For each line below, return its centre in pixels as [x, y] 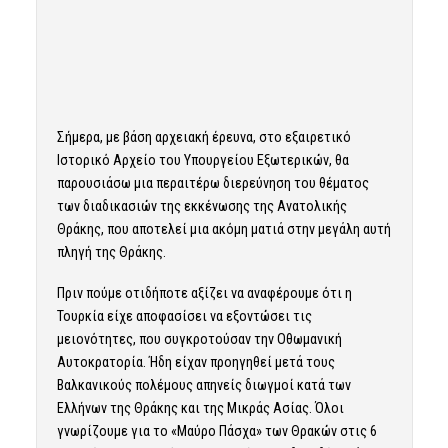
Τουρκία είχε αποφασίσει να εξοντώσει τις [184, 315]
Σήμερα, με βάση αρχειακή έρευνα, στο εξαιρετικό [203, 137]
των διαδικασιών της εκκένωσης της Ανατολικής [201, 206]
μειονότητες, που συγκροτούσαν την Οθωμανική [199, 338]
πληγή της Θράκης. [111, 252]
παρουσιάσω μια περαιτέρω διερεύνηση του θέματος [212, 183]
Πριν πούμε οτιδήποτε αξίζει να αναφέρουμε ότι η [204, 292]
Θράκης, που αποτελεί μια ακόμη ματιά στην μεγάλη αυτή [223, 229]
